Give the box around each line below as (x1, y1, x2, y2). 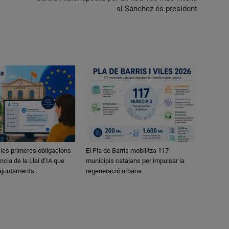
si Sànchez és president (117, 4, 197, 13)
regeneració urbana (86, 167, 142, 175)
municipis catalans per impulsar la (86, 157, 185, 165)
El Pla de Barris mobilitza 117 (86, 147, 169, 154)
